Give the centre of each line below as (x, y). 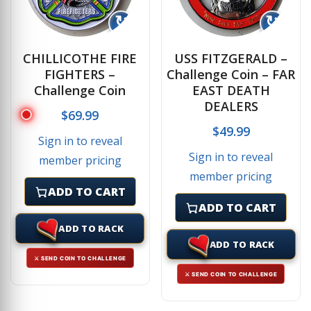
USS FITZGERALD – (231, 58)
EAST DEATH (231, 90)
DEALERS (231, 106)
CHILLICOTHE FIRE (80, 58)
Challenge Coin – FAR (231, 74)
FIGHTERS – (80, 74)
